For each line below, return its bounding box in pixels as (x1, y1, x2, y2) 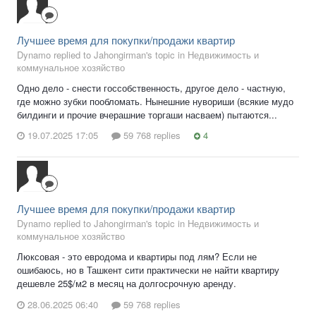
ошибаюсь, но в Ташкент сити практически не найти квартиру (17, 263, 279, 277)
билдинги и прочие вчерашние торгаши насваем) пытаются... (17, 107, 277, 121)
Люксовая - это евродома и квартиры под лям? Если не (17, 250, 257, 264)
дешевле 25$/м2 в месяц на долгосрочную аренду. (17, 276, 236, 291)
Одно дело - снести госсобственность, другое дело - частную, (17, 80, 286, 95)
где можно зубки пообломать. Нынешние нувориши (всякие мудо (17, 94, 293, 108)
